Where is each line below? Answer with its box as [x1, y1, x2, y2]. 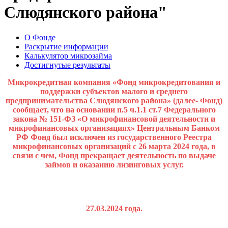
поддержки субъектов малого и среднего [40, 87, 188, 96]
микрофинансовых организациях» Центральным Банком [8, 123, 220, 132]
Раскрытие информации [24, 42, 108, 51]
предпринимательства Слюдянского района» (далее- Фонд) [6, 96, 222, 105]
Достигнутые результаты [24, 60, 110, 69]
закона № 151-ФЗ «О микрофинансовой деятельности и [13, 114, 215, 123]
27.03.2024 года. [85, 204, 142, 213]
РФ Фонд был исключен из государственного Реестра [16, 132, 212, 141]
